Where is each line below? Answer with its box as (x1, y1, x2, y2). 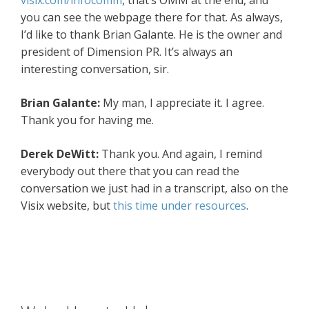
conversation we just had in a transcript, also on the (21, 181, 288, 197)
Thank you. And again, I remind (101, 146, 262, 162)
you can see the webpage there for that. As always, (21, 10, 283, 26)
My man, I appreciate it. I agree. (103, 95, 264, 111)
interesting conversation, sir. (21, 61, 169, 77)
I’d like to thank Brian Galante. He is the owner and (21, 27, 282, 43)
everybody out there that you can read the (21, 163, 239, 179)
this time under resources (113, 198, 246, 214)
